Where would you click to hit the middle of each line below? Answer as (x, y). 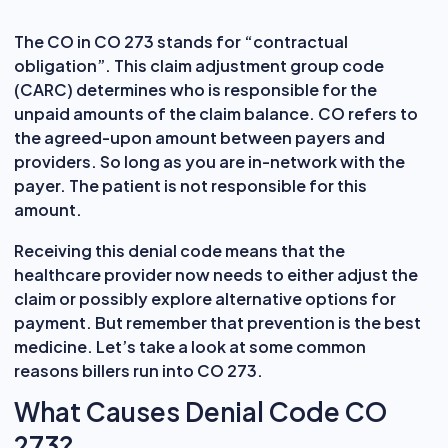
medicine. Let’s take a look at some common (190, 346)
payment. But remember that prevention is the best (217, 322)
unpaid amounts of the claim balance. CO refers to (216, 113)
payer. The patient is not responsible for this (190, 185)
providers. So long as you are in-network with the (209, 161)
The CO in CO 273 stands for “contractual (181, 41)
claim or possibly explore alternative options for (205, 298)
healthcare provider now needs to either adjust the (216, 274)
